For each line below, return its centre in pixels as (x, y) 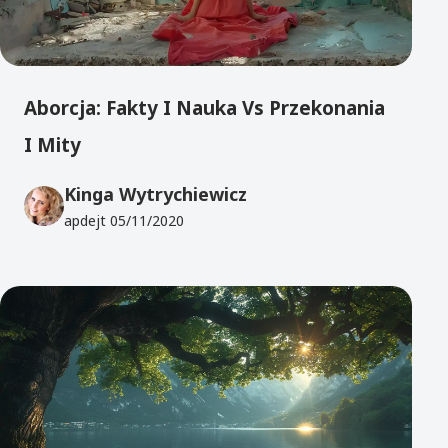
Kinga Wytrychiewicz (155, 193)
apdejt (87, 220)
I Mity (52, 145)
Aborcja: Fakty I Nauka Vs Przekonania (204, 108)
